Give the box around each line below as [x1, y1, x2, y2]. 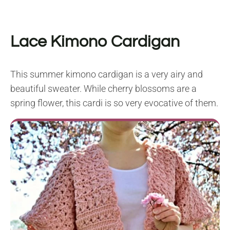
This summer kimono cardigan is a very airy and [10, 69, 203, 80]
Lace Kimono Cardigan [10, 33, 180, 51]
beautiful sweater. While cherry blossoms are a [10, 83, 197, 94]
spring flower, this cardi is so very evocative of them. [10, 98, 218, 109]
